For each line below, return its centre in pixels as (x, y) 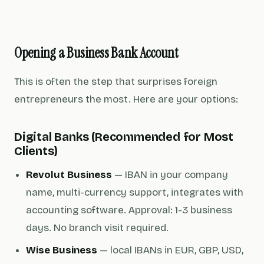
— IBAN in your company (170, 175)
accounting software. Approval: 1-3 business (129, 210)
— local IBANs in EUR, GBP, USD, (170, 250)
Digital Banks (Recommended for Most (124, 137)
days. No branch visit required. (97, 228)
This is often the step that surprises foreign (116, 82)
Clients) (36, 151)
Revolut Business (69, 175)
